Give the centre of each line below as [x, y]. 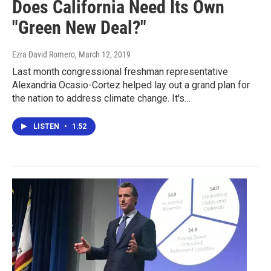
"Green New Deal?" [79, 28]
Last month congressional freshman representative [120, 72]
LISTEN [47, 127]
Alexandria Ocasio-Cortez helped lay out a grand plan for [131, 85]
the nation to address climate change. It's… [101, 99]
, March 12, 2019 [103, 55]
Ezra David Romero [44, 55]
